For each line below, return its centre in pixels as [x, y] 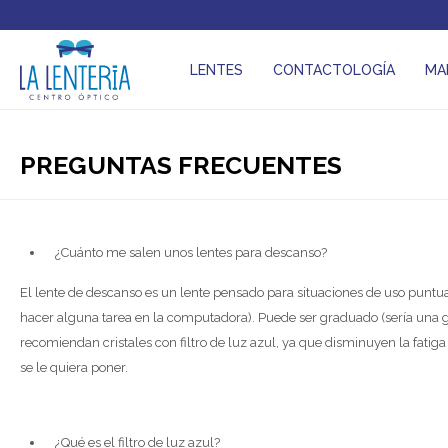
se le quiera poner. [74, 367]
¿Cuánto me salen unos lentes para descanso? [191, 252]
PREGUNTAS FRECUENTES [181, 165]
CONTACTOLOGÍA [333, 70]
